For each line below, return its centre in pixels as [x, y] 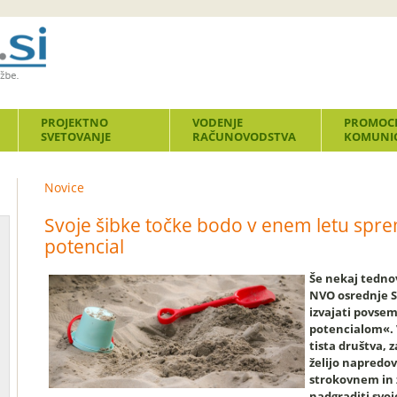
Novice [64, 187]
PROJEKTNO [74, 122]
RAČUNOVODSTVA [244, 136]
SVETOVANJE [76, 136]
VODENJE [218, 122]
